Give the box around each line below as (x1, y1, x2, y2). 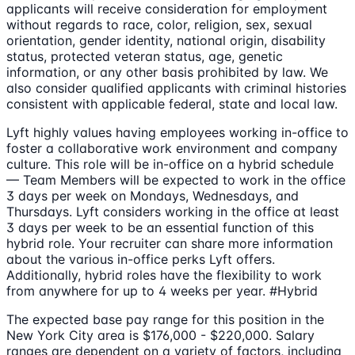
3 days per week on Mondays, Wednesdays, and (6, 188, 299, 204)
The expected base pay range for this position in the (6, 311, 324, 328)
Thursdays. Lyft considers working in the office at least (6, 204, 339, 220)
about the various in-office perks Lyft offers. (6, 251, 275, 268)
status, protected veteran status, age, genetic (6, 48, 283, 65)
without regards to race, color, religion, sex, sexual (6, 17, 312, 33)
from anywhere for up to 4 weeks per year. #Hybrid (6, 283, 318, 300)
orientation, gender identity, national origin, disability (6, 32, 326, 49)
